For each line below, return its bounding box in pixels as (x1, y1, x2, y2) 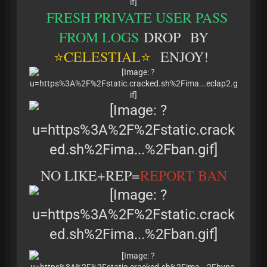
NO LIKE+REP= (30, 166, 140, 185)
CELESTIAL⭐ (64, 47, 156, 66)
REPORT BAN (139, 166, 227, 185)
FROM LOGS (58, 27, 144, 46)
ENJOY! (156, 47, 213, 66)
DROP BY (143, 27, 209, 46)
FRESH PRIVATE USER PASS (46, 8, 228, 27)
